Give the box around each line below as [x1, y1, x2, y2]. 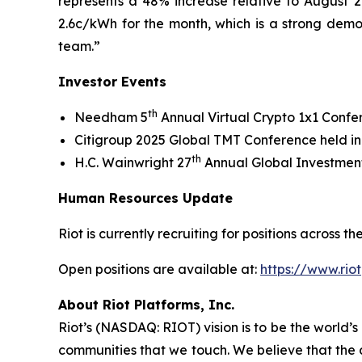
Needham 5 [74, 108, 148, 125]
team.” [58, 37, 100, 54]
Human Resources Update [58, 189, 233, 206]
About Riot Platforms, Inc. [58, 296, 234, 313]
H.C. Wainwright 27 [74, 154, 192, 170]
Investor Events [58, 73, 166, 90]
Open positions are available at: [58, 260, 260, 277]
